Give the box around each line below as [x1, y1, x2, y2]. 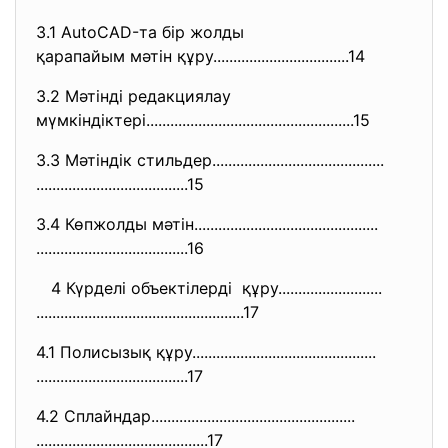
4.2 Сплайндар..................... [36, 406, 235, 426]
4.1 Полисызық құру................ [36, 342, 256, 362]
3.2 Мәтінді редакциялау [36, 86, 236, 106]
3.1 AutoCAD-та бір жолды [36, 22, 249, 42]
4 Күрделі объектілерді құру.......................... [36, 278, 382, 298]
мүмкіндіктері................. [36, 110, 214, 130]
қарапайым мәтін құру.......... [36, 46, 253, 66]
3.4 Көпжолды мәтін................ [36, 214, 258, 234]
